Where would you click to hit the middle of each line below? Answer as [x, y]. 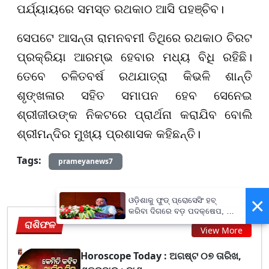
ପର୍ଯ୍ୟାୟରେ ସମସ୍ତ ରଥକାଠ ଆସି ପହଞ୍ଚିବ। [120, 9]
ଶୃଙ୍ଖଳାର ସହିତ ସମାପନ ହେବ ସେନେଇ [134, 95]
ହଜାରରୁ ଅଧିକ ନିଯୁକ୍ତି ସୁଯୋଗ [176, 222]
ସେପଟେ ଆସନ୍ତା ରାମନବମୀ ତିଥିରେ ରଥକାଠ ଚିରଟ [134, 38]
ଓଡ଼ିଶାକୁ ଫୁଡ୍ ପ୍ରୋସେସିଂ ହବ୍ [172, 200]
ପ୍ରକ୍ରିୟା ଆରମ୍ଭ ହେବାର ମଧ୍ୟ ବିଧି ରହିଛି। [134, 57]
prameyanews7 [86, 161]
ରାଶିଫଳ [41, 224]
